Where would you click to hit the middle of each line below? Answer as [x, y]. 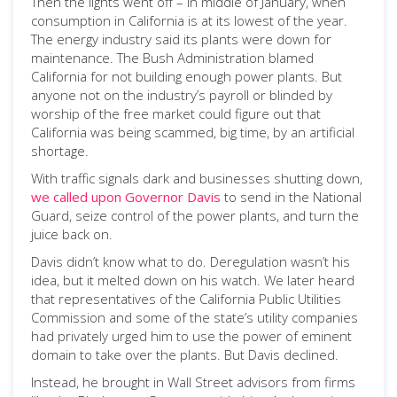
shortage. [60, 151]
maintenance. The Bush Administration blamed [172, 58]
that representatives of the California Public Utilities [186, 299]
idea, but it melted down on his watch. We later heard [193, 280]
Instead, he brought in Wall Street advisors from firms [193, 382]
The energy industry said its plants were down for [181, 39]
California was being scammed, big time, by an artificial [193, 132]
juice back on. [72, 234]
